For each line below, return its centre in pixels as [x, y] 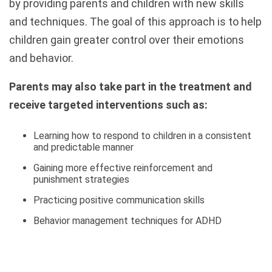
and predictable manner [83, 147]
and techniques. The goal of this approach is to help [135, 22]
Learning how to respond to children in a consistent [142, 135]
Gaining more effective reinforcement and [123, 168]
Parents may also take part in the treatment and [131, 87]
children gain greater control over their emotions [127, 40]
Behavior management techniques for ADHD [127, 220]
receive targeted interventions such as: [108, 105]
